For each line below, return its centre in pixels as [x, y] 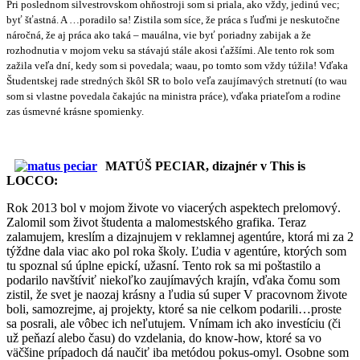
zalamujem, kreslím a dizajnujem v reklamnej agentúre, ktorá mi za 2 [180, 236]
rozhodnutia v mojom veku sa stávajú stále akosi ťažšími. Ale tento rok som [170, 50]
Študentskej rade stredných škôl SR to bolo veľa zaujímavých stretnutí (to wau [177, 80]
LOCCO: [32, 180]
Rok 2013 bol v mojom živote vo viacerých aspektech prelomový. [174, 207]
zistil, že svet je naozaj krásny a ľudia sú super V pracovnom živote [177, 294]
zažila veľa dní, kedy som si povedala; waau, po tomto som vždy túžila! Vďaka [177, 65]
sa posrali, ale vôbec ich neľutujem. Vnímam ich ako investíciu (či [174, 323]
